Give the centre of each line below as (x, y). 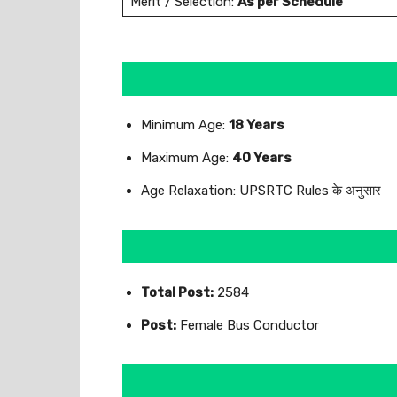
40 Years (262, 158)
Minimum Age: (185, 125)
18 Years (257, 125)
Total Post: (177, 292)
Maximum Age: (187, 158)
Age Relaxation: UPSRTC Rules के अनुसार (261, 191)
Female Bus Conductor (248, 325)
